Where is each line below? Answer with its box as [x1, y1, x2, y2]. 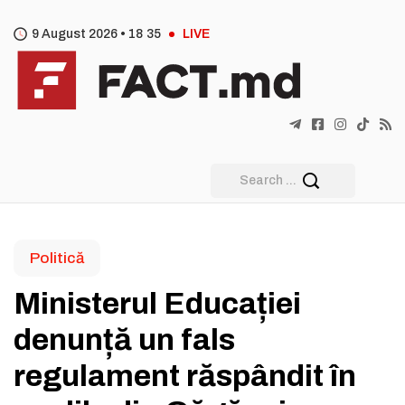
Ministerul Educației [14, 287, 301, 320]
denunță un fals [14, 323, 235, 356]
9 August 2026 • [32, 27, 128, 41]
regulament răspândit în [14, 359, 356, 392]
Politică [30, 250, 84, 267]
